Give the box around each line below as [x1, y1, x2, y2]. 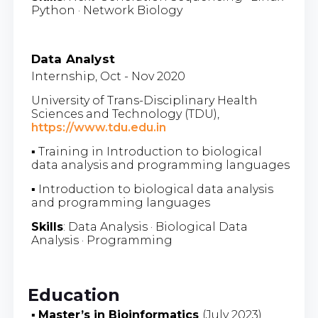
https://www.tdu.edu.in [31, 120, 166, 134]
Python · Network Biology [31, 3, 182, 17]
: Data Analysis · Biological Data [62, 219, 248, 234]
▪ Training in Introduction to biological [31, 144, 262, 158]
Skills [31, 219, 63, 234]
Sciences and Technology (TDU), [31, 106, 219, 121]
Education [27, 284, 120, 305]
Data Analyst [31, 51, 115, 66]
